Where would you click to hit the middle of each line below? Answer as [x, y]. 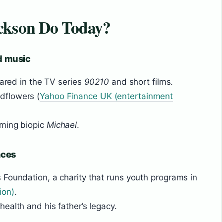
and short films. [141, 82]
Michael [62, 125]
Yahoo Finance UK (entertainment [107, 96]
